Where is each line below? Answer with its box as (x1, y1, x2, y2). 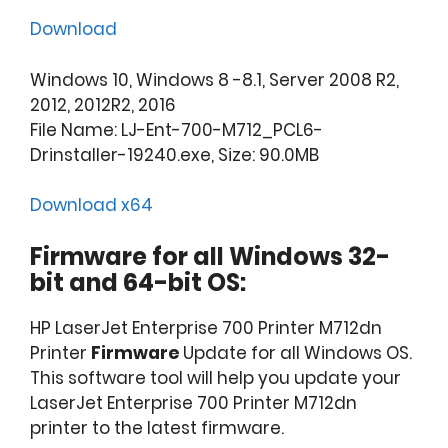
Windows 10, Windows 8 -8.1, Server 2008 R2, (30, 67, 399, 92)
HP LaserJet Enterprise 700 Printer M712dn (30, 315, 382, 340)
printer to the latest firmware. (30, 415, 284, 440)
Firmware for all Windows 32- (30, 239, 390, 273)
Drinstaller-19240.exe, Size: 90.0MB (30, 142, 319, 167)
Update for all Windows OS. (179, 340, 412, 365)
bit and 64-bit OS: (30, 265, 246, 299)
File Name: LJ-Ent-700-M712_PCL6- (30, 117, 323, 142)
